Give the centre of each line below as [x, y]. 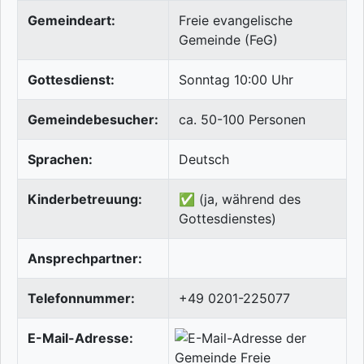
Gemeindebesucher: [93, 120]
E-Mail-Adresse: [80, 338]
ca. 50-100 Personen [242, 120]
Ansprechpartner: [85, 259]
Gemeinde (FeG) [228, 40]
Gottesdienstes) [227, 219]
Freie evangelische [236, 21]
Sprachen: [60, 160]
